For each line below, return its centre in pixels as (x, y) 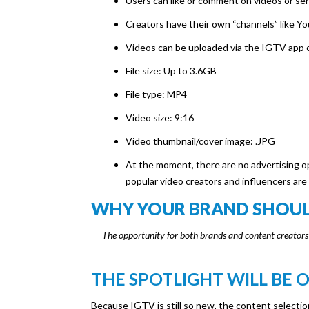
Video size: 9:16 (160, 118)
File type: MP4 (156, 94)
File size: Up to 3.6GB (171, 71)
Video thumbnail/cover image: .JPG (200, 141)
